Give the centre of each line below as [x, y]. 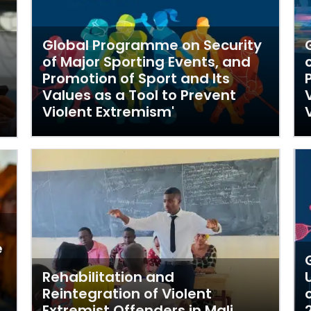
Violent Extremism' [108, 112]
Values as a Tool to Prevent [139, 95]
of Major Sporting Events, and [146, 62]
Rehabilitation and [108, 277]
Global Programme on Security [152, 45]
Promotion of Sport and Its [136, 78]
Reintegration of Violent [127, 294]
